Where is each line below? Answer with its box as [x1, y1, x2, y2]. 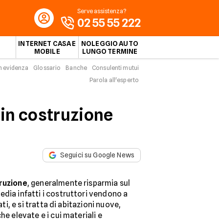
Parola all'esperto [89, 76, 139, 84]
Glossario [33, 64, 61, 71]
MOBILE [34, 47, 60, 55]
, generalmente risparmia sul [27, 178, 131, 188]
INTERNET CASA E [18, 39, 76, 47]
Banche [66, 64, 88, 71]
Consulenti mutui [92, 64, 139, 71]
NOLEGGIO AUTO [81, 39, 138, 47]
